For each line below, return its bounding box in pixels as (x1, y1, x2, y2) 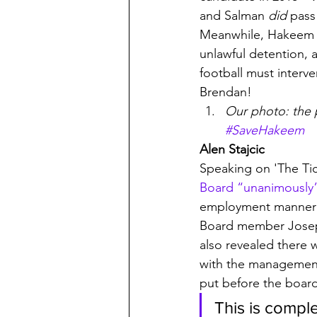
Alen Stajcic (200, 142, 265, 157)
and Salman (200, 8, 268, 23)
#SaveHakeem (225, 122, 304, 138)
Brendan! (200, 84, 252, 100)
